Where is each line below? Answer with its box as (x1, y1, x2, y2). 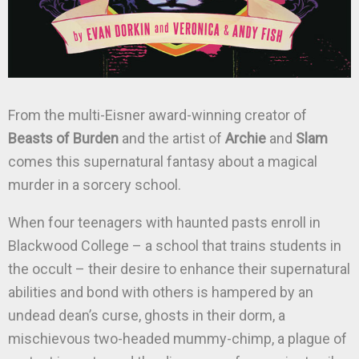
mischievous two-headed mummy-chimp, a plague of (8, 330, 347, 347)
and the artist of (119, 130, 225, 147)
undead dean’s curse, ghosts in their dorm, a (8, 307, 285, 324)
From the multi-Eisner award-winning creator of (8, 107, 307, 123)
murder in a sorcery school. (8, 176, 181, 193)
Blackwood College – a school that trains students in (8, 237, 341, 254)
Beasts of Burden (8, 130, 119, 147)
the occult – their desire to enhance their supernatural (8, 260, 350, 277)
